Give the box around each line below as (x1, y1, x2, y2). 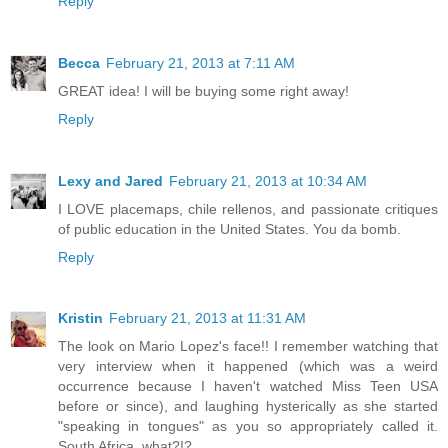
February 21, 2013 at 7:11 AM (106, 54, 295, 71)
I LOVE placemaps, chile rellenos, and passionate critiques (58, 200, 438, 217)
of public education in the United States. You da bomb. (58, 220, 401, 237)
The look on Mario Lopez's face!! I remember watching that (58, 338, 438, 355)
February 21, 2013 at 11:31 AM (109, 310, 306, 327)
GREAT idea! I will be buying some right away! (58, 82, 349, 99)
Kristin (58, 310, 103, 327)
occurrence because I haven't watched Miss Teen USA (58, 378, 438, 395)
